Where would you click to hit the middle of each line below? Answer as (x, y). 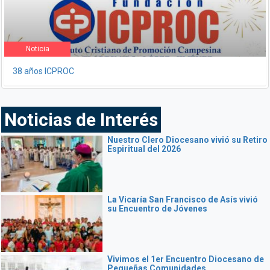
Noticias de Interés (81, 120)
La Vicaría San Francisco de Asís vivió (183, 200)
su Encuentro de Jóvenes (157, 209)
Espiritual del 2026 (144, 149)
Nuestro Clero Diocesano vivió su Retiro (187, 140)
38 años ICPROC (43, 71)
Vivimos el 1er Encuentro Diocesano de (186, 259)
